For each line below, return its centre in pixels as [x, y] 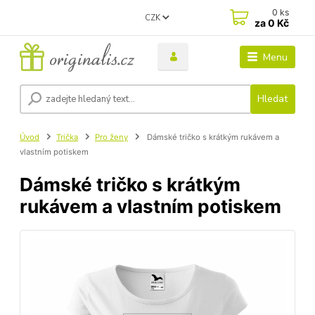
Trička [67, 137]
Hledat [273, 99]
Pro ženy [111, 137]
